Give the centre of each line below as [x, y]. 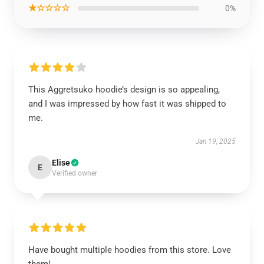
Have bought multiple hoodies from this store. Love [130, 250]
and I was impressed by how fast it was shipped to [127, 104]
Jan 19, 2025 [216, 141]
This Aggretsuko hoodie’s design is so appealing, [124, 90]
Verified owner [75, 173]
